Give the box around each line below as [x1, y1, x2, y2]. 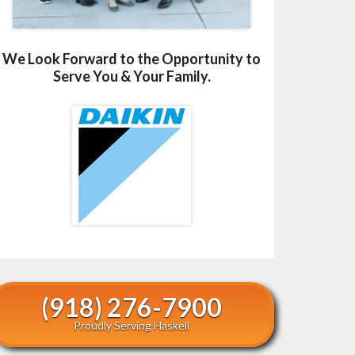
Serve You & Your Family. [52, 67, 211, 85]
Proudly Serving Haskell [74, 318, 189, 332]
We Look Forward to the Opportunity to [2, 49, 261, 67]
